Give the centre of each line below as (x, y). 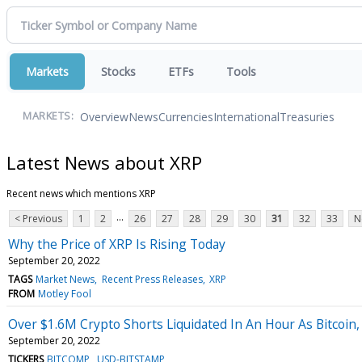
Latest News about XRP (104, 162)
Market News (65, 279)
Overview (104, 116)
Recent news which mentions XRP (81, 193)
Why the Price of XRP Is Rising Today (117, 244)
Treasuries (307, 116)
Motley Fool (65, 293)
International (246, 116)
